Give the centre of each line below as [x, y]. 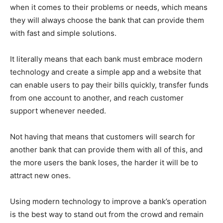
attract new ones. [40, 176]
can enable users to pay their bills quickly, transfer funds [109, 85]
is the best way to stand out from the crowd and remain [107, 215]
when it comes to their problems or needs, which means [109, 7]
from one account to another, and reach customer [97, 98]
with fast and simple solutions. [63, 33]
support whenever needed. [58, 111]
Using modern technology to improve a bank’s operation [108, 202]
